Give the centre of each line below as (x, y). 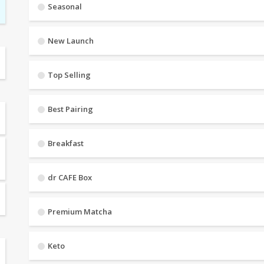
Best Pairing (70, 109)
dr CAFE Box (70, 177)
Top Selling (69, 75)
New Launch (71, 41)
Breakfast (66, 143)
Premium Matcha (80, 212)
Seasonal (65, 6)
